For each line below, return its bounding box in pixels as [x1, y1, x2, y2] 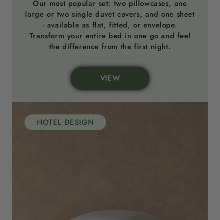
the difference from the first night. [49, 41, 171, 52]
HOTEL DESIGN [37, 117, 94, 128]
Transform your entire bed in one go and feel [29, 30, 191, 41]
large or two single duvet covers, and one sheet [25, 8, 195, 20]
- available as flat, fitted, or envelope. [42, 19, 178, 30]
